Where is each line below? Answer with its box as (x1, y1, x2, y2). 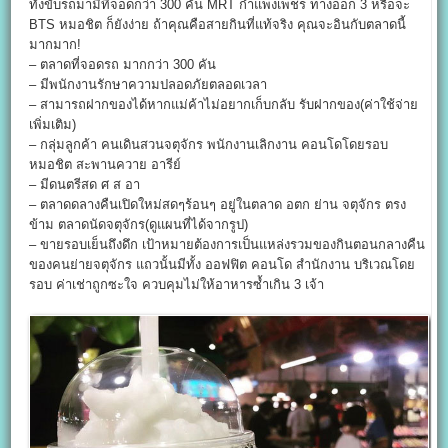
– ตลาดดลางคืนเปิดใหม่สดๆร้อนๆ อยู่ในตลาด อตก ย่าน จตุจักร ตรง (29, 196, 407, 212)
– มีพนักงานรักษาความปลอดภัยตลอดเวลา (29, 76, 268, 92)
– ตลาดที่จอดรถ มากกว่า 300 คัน (29, 56, 217, 72)
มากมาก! (29, 36, 82, 52)
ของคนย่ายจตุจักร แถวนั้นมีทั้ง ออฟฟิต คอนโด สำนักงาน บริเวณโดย (29, 256, 416, 272)
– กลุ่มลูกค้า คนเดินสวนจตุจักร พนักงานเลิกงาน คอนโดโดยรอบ (29, 136, 389, 152)
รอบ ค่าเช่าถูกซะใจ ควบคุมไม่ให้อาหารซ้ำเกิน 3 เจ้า (29, 276, 325, 292)
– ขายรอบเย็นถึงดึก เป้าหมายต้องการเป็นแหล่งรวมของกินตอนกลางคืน (29, 236, 426, 252)
